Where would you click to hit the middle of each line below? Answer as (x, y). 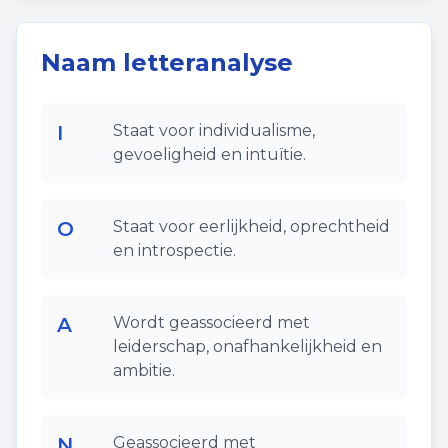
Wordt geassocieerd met (211, 322)
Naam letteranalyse (167, 62)
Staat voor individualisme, (214, 130)
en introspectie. (174, 250)
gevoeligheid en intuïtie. (209, 154)
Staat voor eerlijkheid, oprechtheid (251, 226)
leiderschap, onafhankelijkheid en (247, 346)
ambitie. (144, 370)
